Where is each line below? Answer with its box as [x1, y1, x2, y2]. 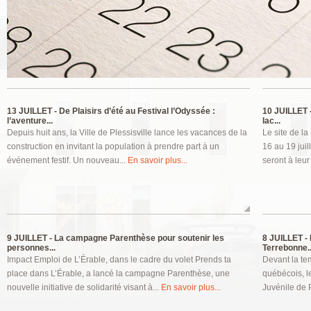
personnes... [7, 243, 56, 253]
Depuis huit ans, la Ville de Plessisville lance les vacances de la [7, 128, 247, 137]
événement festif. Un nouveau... [7, 155, 128, 165]
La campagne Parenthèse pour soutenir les [52, 233, 224, 243]
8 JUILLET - [262, 233, 308, 243]
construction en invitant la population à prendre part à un [7, 142, 219, 151]
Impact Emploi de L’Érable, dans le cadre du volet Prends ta [7, 255, 231, 264]
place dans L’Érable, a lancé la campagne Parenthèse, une [7, 269, 230, 278]
